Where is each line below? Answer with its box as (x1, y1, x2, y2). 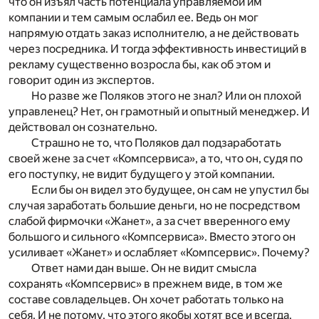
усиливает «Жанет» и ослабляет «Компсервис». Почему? (9, 246, 310, 260)
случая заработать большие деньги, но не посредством (9, 199, 300, 213)
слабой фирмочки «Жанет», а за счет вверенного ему (9, 214, 291, 229)
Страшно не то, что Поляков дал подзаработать (31, 136, 281, 150)
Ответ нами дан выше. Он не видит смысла (31, 261, 256, 276)
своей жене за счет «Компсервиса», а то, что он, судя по (9, 152, 303, 166)
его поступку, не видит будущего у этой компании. (9, 167, 275, 182)
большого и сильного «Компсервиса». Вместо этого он (9, 230, 296, 244)
